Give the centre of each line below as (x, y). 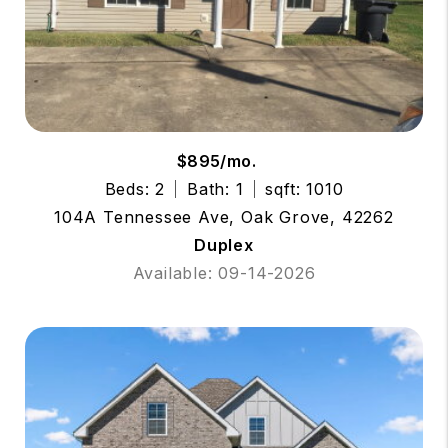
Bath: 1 (215, 189)
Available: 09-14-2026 (224, 273)
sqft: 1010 (304, 189)
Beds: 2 (135, 189)
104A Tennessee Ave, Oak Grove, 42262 (224, 217)
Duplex (224, 245)
